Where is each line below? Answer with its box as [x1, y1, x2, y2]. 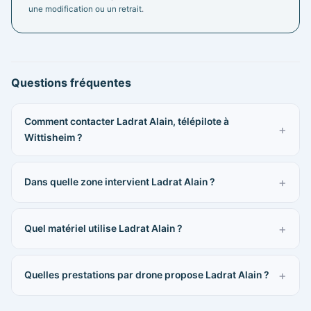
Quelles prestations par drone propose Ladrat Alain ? [24, 269, 269, 280]
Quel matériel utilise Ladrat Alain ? [24, 222, 183, 234]
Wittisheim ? [24, 131, 83, 143]
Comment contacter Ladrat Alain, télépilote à [24, 115, 229, 127]
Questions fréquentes [11, 75, 131, 90]
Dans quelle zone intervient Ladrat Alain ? [24, 176, 215, 187]
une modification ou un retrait [28, 3, 142, 14]
